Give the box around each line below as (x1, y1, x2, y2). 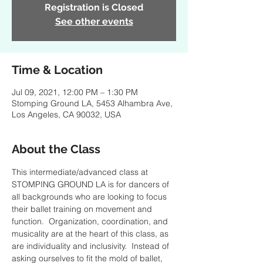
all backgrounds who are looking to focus (12, 191, 169, 202)
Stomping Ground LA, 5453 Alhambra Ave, (12, 98, 173, 109)
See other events (55, 16, 133, 27)
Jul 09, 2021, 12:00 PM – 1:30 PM (12, 87, 138, 97)
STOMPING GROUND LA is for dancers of (12, 179, 171, 190)
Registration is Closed (45, 2, 143, 13)
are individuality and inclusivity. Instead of (12, 241, 171, 251)
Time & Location (12, 63, 103, 77)
